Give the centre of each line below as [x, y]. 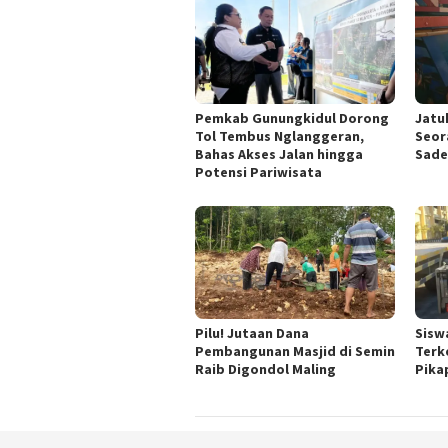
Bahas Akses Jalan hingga [279, 153]
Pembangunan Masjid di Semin [295, 350]
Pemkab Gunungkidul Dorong [292, 117]
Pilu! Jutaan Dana [252, 332]
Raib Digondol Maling [265, 368]
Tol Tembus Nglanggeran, [279, 135]
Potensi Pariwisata [258, 171]
